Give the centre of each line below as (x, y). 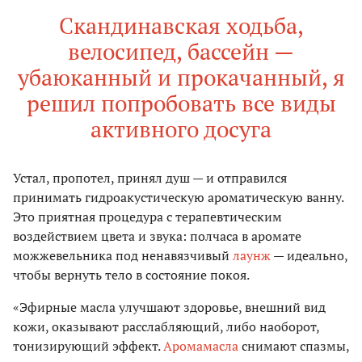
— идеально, (309, 255)
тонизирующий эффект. (88, 345)
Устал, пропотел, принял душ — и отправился (150, 177)
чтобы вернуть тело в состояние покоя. (131, 274)
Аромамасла (201, 345)
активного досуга (181, 128)
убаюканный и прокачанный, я (181, 77)
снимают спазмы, (294, 345)
